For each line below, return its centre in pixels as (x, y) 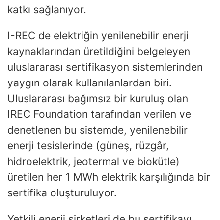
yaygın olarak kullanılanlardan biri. (90, 82)
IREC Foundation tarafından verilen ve (99, 114)
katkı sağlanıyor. (47, 9)
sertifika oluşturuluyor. (62, 192)
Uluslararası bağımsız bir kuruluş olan (98, 98)
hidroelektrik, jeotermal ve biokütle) (94, 161)
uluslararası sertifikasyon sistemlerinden (105, 67)
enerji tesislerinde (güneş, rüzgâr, (88, 145)
